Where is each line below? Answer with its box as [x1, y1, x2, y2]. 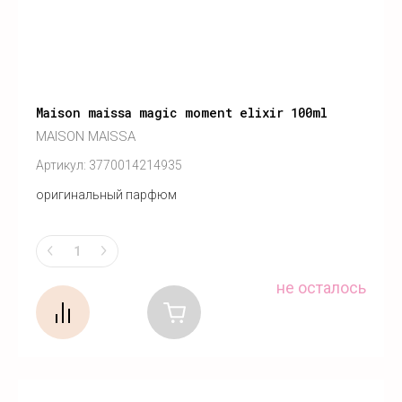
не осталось [276, 277, 366, 297]
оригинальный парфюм [36, 188, 177, 203]
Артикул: [36, 158, 86, 173]
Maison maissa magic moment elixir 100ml [36, 104, 328, 122]
